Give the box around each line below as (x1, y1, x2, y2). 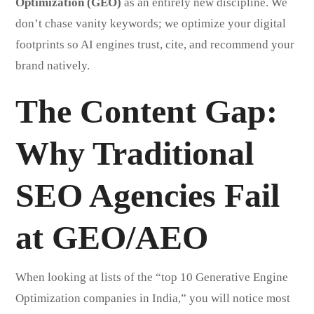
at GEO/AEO (15, 218, 209, 256)
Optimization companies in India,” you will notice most (15, 291, 291, 305)
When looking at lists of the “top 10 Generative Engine (15, 270, 289, 284)
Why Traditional (15, 134, 254, 172)
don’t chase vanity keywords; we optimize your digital (15, 16, 287, 30)
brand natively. (15, 58, 90, 72)
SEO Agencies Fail (15, 176, 280, 214)
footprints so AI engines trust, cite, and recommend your (15, 37, 295, 51)
